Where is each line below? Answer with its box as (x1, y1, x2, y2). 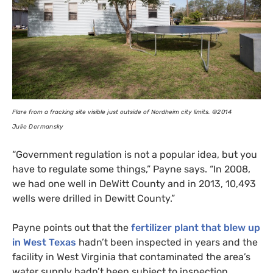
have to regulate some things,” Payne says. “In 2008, (12, 163, 250, 175)
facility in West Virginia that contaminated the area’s (12, 251, 250, 263)
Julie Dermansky (12, 123, 64, 131)
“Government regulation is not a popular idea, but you (12, 149, 257, 161)
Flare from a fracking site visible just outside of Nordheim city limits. (12, 108, 210, 116)
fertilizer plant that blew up (131, 222, 260, 234)
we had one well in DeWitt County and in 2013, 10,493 (12, 178, 256, 190)
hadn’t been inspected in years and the (76, 236, 258, 249)
